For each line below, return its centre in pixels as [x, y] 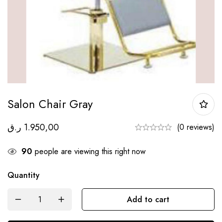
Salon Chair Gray [50, 104]
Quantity [24, 175]
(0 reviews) [196, 127]
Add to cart [148, 199]
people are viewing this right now [89, 151]
